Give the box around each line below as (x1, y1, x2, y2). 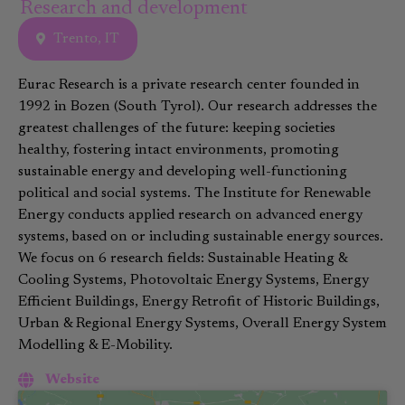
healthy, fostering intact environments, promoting (18, 142, 339, 157)
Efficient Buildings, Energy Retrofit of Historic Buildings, (18, 294, 380, 309)
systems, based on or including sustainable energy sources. (18, 229, 383, 244)
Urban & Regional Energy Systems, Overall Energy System (18, 316, 387, 331)
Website (44, 372, 99, 387)
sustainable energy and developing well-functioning (18, 164, 347, 179)
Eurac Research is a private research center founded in (18, 77, 360, 92)
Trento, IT (53, 32, 119, 47)
